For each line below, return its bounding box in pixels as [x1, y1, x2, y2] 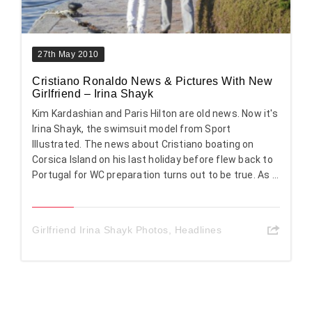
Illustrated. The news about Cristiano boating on [32, 138, 254, 150]
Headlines [174, 224, 221, 235]
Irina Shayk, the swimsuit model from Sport [32, 123, 231, 134]
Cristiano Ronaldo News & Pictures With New [32, 75, 272, 87]
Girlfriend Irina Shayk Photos [32, 224, 169, 235]
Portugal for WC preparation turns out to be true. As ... [32, 169, 279, 180]
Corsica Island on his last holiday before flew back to [32, 153, 273, 165]
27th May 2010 [38, 49, 99, 59]
